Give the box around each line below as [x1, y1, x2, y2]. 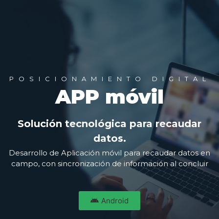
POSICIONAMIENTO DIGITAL [9, 75, 211, 83]
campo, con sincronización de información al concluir [11, 159, 208, 169]
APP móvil [55, 85, 164, 109]
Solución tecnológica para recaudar [18, 118, 201, 130]
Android [101, 196, 129, 205]
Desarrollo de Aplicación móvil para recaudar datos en [9, 148, 210, 158]
